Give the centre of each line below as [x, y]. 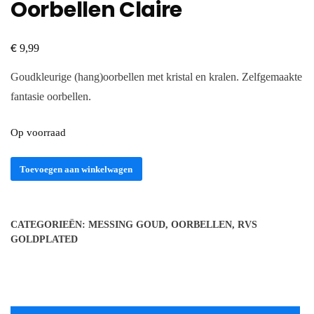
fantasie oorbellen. [51, 96]
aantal [23, 198]
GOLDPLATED [44, 240]
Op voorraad [38, 132]
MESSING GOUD [127, 225]
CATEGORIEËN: [49, 225]
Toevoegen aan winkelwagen [76, 169]
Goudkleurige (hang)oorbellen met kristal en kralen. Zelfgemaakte [156, 76]
